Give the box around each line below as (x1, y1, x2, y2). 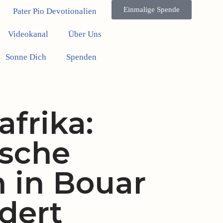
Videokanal (8, 29, 48, 39)
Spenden (66, 52, 97, 62)
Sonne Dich (5, 52, 46, 62)
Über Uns (68, 29, 102, 39)
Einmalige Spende (123, 5, 180, 13)
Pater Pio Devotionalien (13, 6, 97, 16)
